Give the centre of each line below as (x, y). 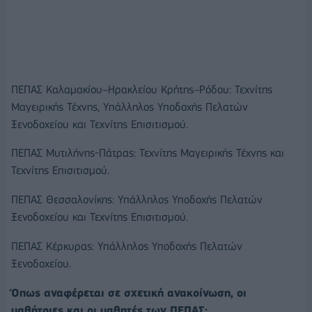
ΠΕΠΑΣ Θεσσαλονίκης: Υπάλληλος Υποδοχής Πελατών (137, 200)
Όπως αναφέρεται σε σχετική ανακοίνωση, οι (129, 292)
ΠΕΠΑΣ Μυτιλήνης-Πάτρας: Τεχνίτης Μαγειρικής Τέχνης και (148, 153)
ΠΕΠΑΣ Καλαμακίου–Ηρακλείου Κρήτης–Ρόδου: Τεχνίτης (142, 89)
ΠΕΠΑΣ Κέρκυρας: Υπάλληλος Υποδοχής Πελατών (127, 247)
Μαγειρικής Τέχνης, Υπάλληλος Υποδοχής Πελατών (130, 107)
